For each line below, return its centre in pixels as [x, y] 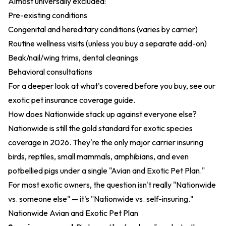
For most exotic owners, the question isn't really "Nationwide [112, 185]
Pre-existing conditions [48, 15]
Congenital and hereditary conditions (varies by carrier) [103, 29]
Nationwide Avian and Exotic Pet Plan [73, 213]
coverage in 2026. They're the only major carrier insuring [106, 142]
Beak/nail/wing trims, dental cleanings [73, 58]
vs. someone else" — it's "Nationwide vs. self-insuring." [101, 199]
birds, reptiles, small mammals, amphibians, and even [98, 156]
